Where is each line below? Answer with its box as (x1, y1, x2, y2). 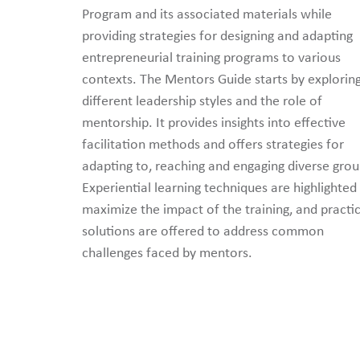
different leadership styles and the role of (82, 94, 322, 110)
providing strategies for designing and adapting (82, 29, 353, 45)
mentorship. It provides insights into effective (82, 116, 346, 132)
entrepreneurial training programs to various (82, 51, 341, 67)
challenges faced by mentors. (82, 246, 252, 262)
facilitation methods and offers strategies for (82, 137, 344, 153)
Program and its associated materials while (82, 7, 332, 23)
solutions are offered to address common (82, 224, 324, 240)
